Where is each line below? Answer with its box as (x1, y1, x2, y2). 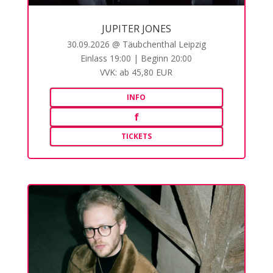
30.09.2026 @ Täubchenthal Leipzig (66, 38, 206, 51)
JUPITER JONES (101, 22, 171, 36)
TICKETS (121, 131, 152, 142)
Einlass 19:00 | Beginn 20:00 (80, 52, 193, 65)
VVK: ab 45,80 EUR (100, 66, 173, 79)
